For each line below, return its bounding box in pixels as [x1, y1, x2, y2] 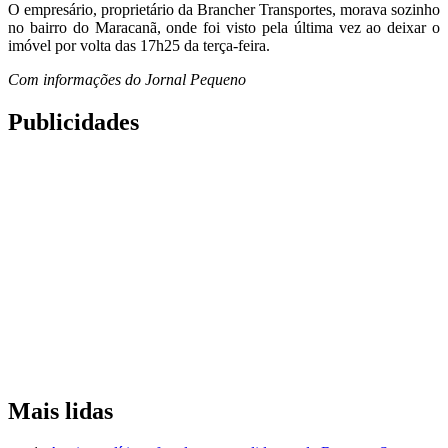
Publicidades [8, 108, 139, 135]
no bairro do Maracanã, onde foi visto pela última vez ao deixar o [8, 18, 440, 36]
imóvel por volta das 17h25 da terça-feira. [8, 36, 270, 54]
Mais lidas [8, 397, 113, 424]
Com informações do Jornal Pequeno [8, 70, 246, 88]
